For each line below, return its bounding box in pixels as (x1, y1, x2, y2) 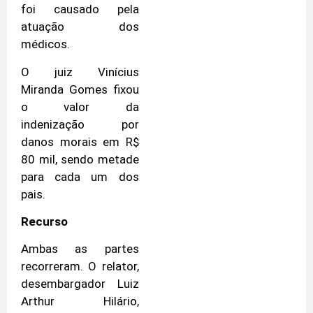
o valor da (21, 99, 139, 114)
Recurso (21, 214, 68, 229)
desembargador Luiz (21, 277, 139, 291)
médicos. (21, 37, 70, 52)
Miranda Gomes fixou (21, 82, 139, 96)
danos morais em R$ (21, 134, 139, 149)
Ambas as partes (21, 242, 139, 256)
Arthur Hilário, (21, 294, 139, 309)
